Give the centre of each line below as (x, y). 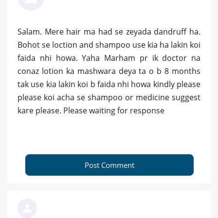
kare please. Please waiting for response (91, 111)
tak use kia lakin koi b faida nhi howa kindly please (109, 84)
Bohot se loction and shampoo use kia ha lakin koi (109, 45)
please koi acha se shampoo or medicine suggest (109, 98)
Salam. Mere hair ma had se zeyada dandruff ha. (109, 32)
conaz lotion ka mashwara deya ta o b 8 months (109, 71)
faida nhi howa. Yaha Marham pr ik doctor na (109, 58)
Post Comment (109, 165)
